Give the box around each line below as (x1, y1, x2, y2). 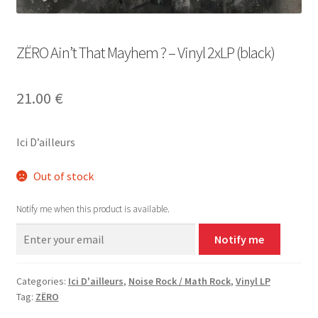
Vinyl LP (235, 274, 270, 287)
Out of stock (33, 169, 94, 184)
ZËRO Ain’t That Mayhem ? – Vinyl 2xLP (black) (16, 43, 275, 63)
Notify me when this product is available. (16, 202, 170, 215)
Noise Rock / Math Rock (128, 274, 231, 287)
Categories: (16, 274, 68, 287)
